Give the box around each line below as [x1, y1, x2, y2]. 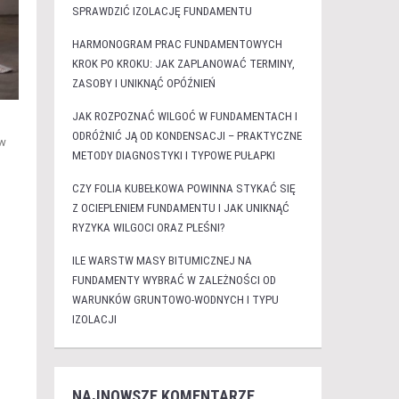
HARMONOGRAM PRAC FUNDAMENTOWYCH [71, 37, 282, 51]
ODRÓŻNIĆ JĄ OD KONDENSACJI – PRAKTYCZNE [71, 129, 302, 142]
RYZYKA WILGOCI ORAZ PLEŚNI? [71, 221, 225, 234]
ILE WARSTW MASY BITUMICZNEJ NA [71, 254, 252, 267]
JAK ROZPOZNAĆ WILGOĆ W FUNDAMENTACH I [71, 110, 297, 123]
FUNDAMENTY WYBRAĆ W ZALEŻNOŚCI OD [71, 273, 276, 287]
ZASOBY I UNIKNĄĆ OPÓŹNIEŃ [71, 77, 216, 90]
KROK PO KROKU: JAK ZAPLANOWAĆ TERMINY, [71, 57, 295, 70]
